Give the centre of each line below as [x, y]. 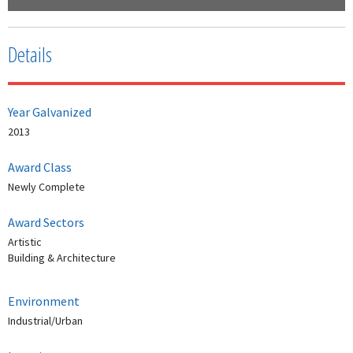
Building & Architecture [62, 258]
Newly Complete [46, 187]
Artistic [25, 242]
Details [30, 55]
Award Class [40, 167]
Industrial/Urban [45, 321]
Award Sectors [46, 223]
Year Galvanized [50, 112]
